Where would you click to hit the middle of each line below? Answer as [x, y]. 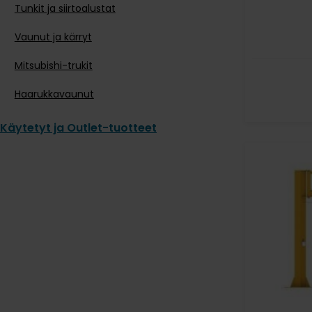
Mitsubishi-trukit [53, 65]
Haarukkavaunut [54, 94]
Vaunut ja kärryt [53, 37]
